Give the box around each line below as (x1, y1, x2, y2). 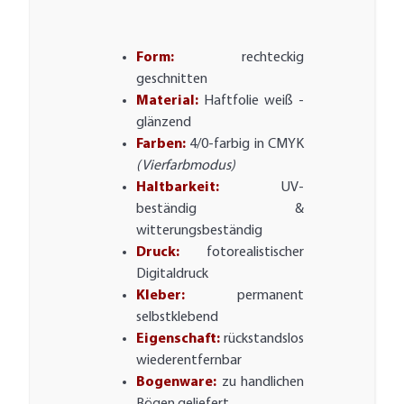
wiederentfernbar (135, 353, 242, 369)
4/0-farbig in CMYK (185, 137, 305, 152)
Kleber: (135, 289, 185, 304)
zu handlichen (216, 375, 305, 390)
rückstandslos (219, 332, 305, 347)
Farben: (135, 137, 186, 152)
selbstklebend (135, 310, 218, 326)
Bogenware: (135, 375, 216, 390)
